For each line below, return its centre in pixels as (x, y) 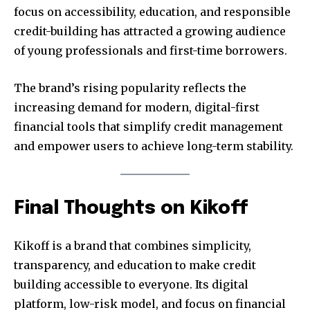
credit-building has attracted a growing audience (150, 31)
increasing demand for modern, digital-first (137, 107)
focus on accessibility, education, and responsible (152, 11)
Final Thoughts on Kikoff (131, 209)
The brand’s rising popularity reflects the (130, 88)
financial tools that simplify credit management (148, 126)
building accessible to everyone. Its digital (131, 285)
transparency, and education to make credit (135, 265)
